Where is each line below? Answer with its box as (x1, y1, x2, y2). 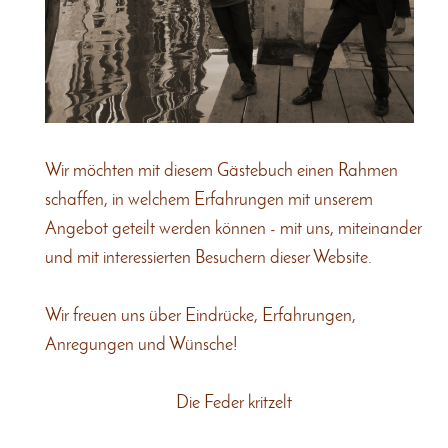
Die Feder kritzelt (176, 394, 292, 414)
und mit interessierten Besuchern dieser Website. (45, 249, 376, 269)
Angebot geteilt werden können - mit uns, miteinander (45, 220, 422, 240)
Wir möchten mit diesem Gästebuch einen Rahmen (45, 162, 398, 182)
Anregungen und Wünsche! (45, 336, 238, 356)
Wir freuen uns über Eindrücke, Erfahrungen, (45, 307, 356, 327)
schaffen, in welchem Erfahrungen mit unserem (45, 191, 373, 211)
